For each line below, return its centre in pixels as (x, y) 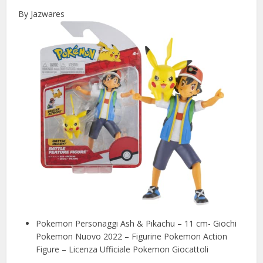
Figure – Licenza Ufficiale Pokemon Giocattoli (122, 249)
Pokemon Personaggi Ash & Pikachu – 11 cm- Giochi (136, 224)
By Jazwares (42, 14)
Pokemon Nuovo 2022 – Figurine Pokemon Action (132, 237)
